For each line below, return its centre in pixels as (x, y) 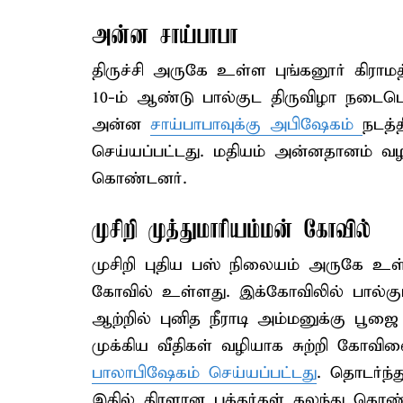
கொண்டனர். (139, 179)
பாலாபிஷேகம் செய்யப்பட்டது (204, 373)
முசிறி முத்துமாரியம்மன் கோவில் (231, 231)
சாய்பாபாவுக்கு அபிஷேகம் (256, 125)
